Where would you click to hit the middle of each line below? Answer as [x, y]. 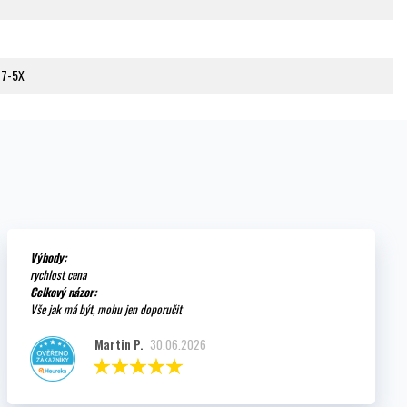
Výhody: [49, 258]
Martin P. [119, 345]
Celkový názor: [64, 292]
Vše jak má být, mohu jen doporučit [106, 309]
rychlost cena [59, 275]
